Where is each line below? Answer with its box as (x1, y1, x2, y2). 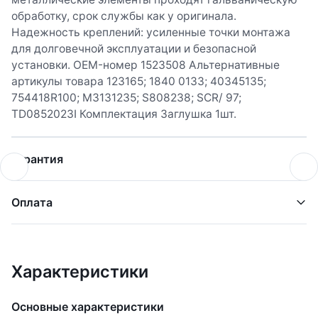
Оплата (11, 195, 53, 209)
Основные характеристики (11, 300, 164, 314)
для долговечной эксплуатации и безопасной (11, 42, 256, 55)
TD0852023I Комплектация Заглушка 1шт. (11, 107, 236, 121)
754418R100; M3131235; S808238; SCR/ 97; (11, 91, 241, 104)
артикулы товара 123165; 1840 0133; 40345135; (11, 75, 266, 88)
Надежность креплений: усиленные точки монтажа (11, 26, 290, 39)
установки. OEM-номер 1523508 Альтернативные (11, 58, 280, 72)
